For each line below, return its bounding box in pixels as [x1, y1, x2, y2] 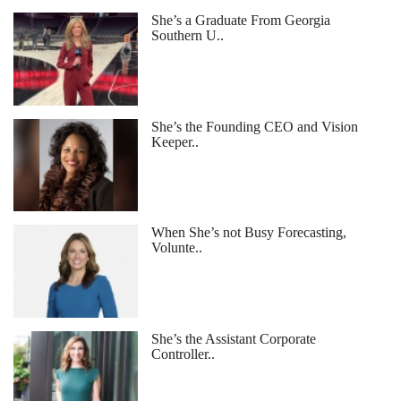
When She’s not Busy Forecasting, [150, 225, 346, 241]
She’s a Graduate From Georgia [150, 13, 330, 29]
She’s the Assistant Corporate [150, 330, 316, 346]
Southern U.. [150, 28, 224, 44]
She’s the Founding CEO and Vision [150, 118, 358, 134]
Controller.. [150, 346, 215, 362]
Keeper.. [150, 133, 199, 149]
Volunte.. [150, 240, 202, 256]
